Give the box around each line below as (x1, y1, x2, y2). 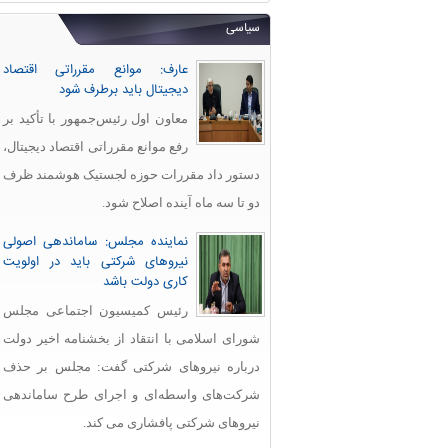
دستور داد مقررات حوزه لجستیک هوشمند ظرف (3, 167, 260, 182)
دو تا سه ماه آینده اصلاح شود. (102, 195, 260, 210)
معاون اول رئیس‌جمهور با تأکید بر (3, 111, 188, 126)
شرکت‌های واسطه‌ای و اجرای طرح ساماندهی (3, 387, 260, 402)
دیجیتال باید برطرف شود (59, 80, 188, 100)
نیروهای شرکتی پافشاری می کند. (83, 415, 260, 430)
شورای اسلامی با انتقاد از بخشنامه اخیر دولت (3, 331, 260, 346)
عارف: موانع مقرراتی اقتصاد (3, 60, 188, 80)
